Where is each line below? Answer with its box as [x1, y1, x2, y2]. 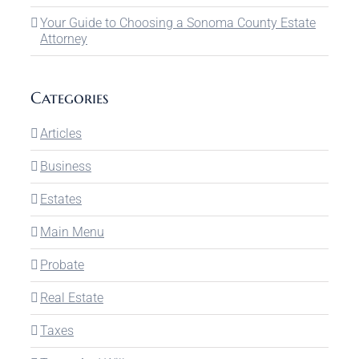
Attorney [40, 31, 87, 47]
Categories [30, 88, 108, 109]
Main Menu [40, 224, 104, 240]
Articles [40, 125, 82, 141]
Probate [40, 256, 84, 272]
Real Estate [40, 289, 103, 305]
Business [40, 158, 91, 174]
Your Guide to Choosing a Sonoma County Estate [40, 15, 316, 31]
